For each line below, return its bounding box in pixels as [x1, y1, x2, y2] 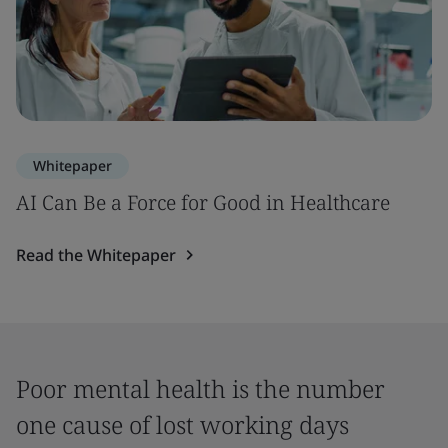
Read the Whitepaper [16, 243, 176, 266]
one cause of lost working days [16, 407, 349, 441]
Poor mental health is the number [16, 371, 385, 405]
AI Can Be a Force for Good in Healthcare [16, 188, 390, 216]
